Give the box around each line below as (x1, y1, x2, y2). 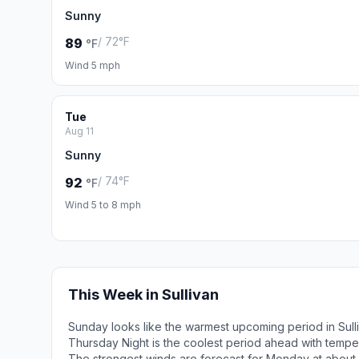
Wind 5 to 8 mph (65, 199, 141, 211)
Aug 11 (65, 125, 94, 137)
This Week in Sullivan (68, 286, 219, 303)
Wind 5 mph (65, 59, 120, 71)
